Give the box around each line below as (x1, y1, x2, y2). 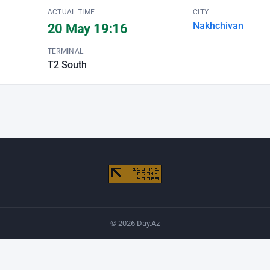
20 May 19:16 (47, 21, 128, 36)
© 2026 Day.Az (110, 219, 160, 228)
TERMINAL (47, 47, 84, 55)
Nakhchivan (193, 20, 243, 31)
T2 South (47, 59, 87, 71)
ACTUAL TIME (47, 8, 95, 16)
